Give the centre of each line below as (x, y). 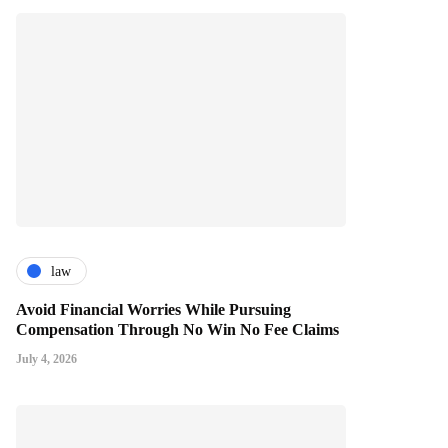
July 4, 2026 (46, 359)
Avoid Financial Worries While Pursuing (153, 310)
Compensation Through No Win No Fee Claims (177, 330)
